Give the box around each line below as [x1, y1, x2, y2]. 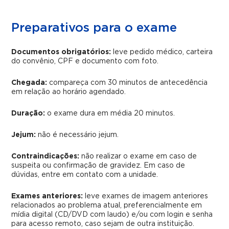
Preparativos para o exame [11, 22, 177, 34]
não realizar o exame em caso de [81, 153, 197, 160]
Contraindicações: [11, 153, 82, 160]
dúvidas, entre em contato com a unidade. [11, 171, 158, 178]
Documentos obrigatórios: [11, 49, 111, 56]
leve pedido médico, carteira [111, 49, 213, 56]
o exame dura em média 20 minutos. [47, 110, 175, 117]
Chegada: [11, 79, 48, 86]
